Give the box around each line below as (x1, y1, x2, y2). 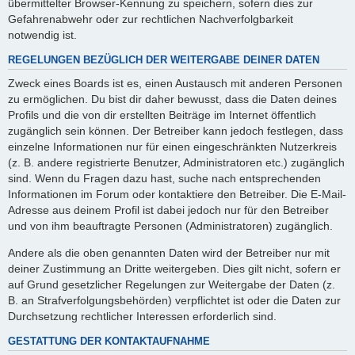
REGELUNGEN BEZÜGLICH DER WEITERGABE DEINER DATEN (8, 55, 319, 67)
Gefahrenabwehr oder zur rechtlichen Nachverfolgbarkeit (8, 12, 293, 25)
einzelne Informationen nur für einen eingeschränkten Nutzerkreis (8, 139, 337, 153)
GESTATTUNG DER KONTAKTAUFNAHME (8, 336, 210, 348)
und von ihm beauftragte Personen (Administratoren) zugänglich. (8, 219, 333, 232)
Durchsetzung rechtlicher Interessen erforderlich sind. (8, 310, 277, 323)
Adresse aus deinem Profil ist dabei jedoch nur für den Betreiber (8, 203, 329, 216)
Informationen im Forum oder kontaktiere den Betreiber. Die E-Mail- (8, 187, 346, 200)
